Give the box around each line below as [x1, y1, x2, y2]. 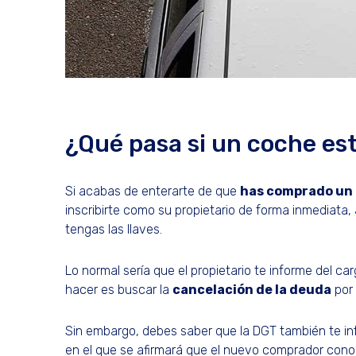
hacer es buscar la [65, 282, 172, 297]
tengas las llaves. [65, 222, 165, 237]
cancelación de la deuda [172, 282, 331, 297]
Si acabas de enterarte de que [65, 184, 240, 199]
